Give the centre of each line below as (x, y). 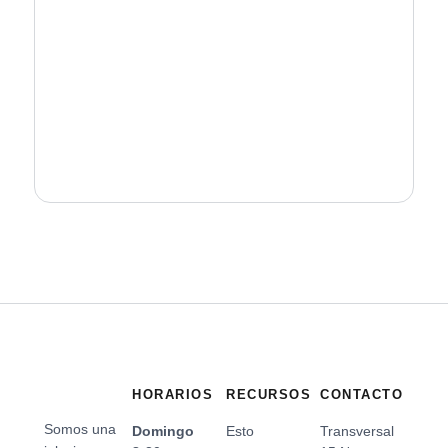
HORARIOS (173, 394)
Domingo (163, 430)
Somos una (79, 428)
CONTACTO (362, 394)
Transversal (357, 430)
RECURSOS (269, 394)
